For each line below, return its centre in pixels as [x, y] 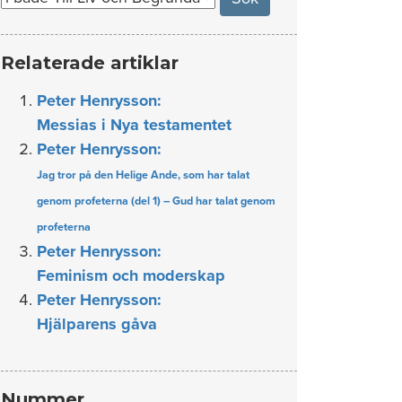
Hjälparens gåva [97, 324]
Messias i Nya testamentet [134, 125]
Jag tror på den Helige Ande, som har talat [143, 175]
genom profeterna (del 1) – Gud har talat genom [156, 201]
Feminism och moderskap [131, 275]
